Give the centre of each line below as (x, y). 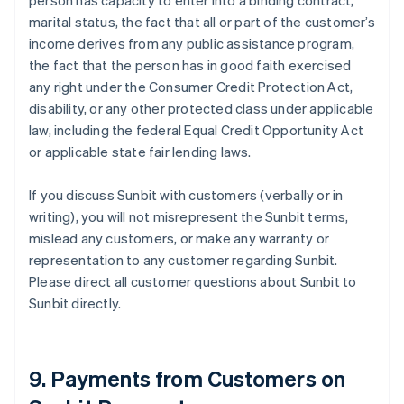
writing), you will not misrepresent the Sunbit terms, (189, 216)
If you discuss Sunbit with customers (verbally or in (186, 195)
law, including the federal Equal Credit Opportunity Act (197, 130)
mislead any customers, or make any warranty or (179, 238)
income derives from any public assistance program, (192, 43)
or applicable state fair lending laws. (140, 151)
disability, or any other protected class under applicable (202, 108)
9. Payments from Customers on (187, 378)
